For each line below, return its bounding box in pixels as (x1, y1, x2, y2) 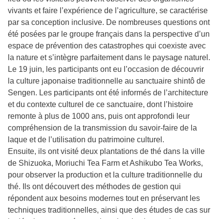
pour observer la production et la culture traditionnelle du (8, 170, 202, 179)
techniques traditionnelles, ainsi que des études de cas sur (8, 205, 210, 214)
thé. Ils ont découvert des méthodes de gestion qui (8, 182, 181, 191)
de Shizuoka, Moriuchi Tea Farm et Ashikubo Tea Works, (8, 158, 203, 167)
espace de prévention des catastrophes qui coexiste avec (8, 41, 206, 50)
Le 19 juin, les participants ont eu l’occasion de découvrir (8, 65, 204, 73)
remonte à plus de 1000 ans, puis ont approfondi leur (8, 111, 190, 120)
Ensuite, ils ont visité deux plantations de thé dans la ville (8, 147, 205, 155)
